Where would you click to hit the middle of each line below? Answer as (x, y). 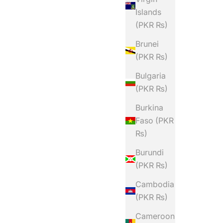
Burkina (149, 108)
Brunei (147, 44)
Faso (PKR (155, 120)
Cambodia (155, 184)
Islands (148, 12)
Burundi (150, 152)
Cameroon (155, 216)
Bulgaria (151, 76)
